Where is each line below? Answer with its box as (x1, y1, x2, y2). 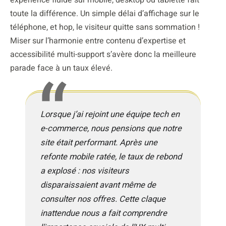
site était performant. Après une (40, 136, 157, 149)
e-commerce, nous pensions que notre (40, 122, 182, 135)
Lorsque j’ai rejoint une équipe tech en (40, 108, 180, 121)
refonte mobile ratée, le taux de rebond (40, 150, 182, 163)
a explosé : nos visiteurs (40, 164, 129, 177)
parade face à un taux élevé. (10, 62, 112, 74)
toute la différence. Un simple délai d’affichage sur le (10, 7, 199, 20)
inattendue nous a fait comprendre (40, 207, 167, 219)
